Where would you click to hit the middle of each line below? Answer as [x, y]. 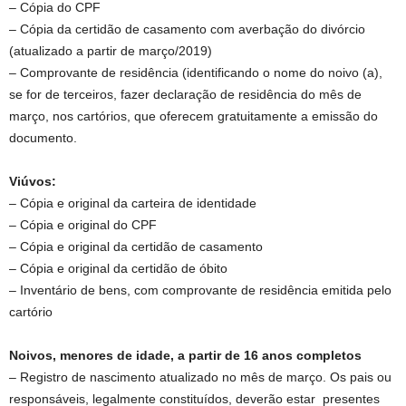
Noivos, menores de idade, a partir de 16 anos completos [185, 355]
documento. [43, 138]
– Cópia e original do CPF [83, 225]
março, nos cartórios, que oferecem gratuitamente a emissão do [193, 116]
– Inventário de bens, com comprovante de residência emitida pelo [200, 290]
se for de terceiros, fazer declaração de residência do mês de [185, 94]
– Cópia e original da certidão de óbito [118, 268]
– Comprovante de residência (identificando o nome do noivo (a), [196, 72]
